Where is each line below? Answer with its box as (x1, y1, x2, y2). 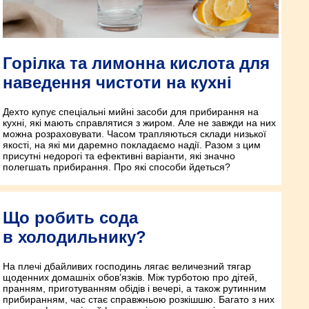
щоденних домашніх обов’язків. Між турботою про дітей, (3, 272, 257, 283)
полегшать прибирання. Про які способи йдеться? (3, 161, 230, 173)
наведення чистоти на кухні (3, 73, 232, 92)
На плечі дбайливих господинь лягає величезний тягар (3, 261, 251, 272)
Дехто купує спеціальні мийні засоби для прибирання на (3, 106, 259, 118)
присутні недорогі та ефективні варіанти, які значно (3, 150, 235, 162)
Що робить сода (3, 208, 138, 228)
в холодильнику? (3, 228, 146, 247)
